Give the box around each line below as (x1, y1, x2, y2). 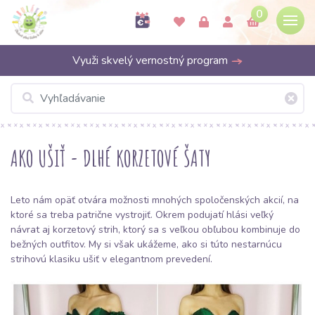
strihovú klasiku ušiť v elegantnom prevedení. (11, 252, 212, 266)
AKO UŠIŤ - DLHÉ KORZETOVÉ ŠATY (11, 143, 211, 172)
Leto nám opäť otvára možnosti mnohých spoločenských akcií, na (11, 193, 299, 207)
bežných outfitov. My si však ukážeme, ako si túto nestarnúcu (11, 238, 282, 251)
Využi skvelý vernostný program (72, 53, 231, 68)
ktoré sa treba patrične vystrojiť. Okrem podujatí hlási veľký (11, 208, 274, 221)
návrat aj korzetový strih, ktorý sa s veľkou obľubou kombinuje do (11, 223, 300, 236)
